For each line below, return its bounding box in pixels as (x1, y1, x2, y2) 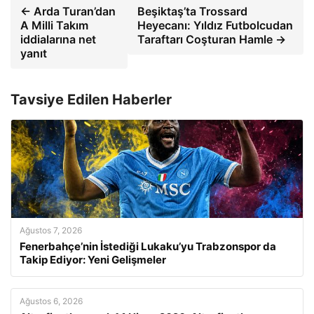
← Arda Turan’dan (20, 4, 116, 18)
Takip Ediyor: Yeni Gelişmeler (20, 253, 166, 266)
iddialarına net (20, 32, 96, 46)
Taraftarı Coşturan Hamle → (137, 32, 287, 46)
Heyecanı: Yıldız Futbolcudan (137, 18, 294, 32)
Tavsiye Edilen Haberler (11, 91, 172, 108)
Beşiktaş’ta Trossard (137, 4, 248, 18)
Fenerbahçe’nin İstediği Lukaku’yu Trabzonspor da (20, 240, 276, 253)
